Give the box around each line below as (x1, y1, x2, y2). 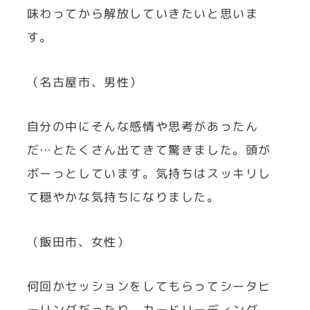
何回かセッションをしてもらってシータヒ (26, 278, 271, 295)
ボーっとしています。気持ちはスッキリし (26, 165, 271, 182)
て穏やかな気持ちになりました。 (26, 189, 220, 206)
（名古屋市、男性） (26, 73, 143, 90)
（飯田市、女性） (26, 233, 130, 250)
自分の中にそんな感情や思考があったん (26, 118, 259, 135)
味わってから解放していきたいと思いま (26, 6, 259, 22)
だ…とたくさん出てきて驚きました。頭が (26, 142, 271, 158)
